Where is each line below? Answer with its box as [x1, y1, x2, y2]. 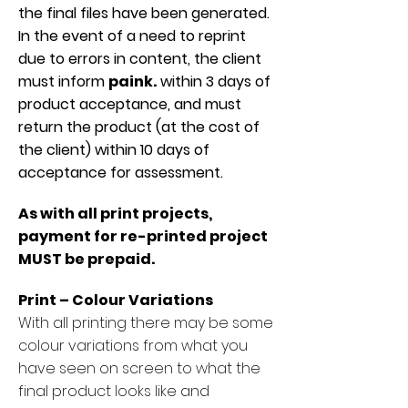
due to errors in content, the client [18, 48, 261, 69]
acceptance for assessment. [18, 162, 223, 183]
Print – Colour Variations [18, 290, 213, 311]
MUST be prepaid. [18, 249, 155, 270]
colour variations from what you [18, 335, 248, 356]
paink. [108, 71, 157, 92]
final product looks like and [18, 381, 209, 402]
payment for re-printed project [18, 226, 268, 247]
